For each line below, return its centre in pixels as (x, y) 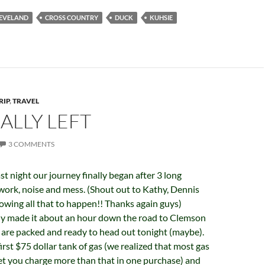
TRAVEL (26, 101)
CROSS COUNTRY (72, 18)
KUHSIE (161, 18)
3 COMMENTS (31, 144)
